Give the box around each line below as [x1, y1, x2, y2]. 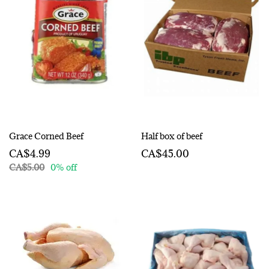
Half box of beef [141, 130, 203, 142]
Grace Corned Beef [9, 130, 84, 142]
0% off [50, 161, 77, 173]
